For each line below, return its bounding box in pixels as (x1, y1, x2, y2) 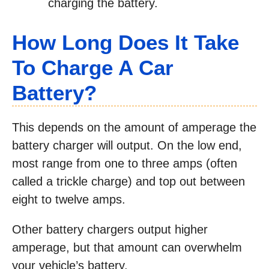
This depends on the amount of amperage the (12, 121, 256, 134)
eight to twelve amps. (12, 193, 125, 207)
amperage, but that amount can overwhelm (12, 241, 242, 255)
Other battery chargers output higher (12, 223, 208, 237)
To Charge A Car (12, 56, 174, 80)
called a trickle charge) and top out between (12, 175, 245, 189)
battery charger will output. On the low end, (12, 139, 242, 153)
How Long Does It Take (12, 31, 239, 55)
